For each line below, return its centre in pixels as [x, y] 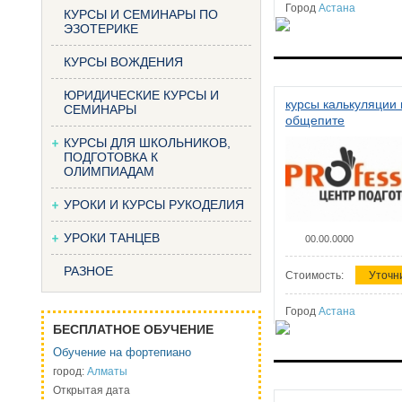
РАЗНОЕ [88, 271]
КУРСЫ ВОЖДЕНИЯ [123, 62]
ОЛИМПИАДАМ [109, 171]
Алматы [107, 371]
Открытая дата [92, 390]
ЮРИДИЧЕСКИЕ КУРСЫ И [141, 95]
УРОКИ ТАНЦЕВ [112, 238]
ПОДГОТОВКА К [111, 157]
